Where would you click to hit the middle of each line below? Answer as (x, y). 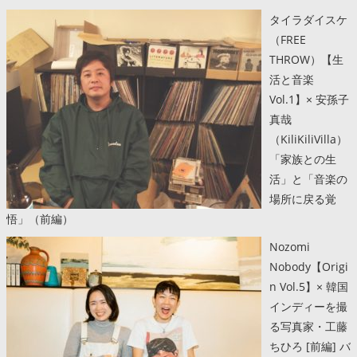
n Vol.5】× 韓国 (309, 286)
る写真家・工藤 (308, 326)
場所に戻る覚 (303, 198)
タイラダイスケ (308, 19)
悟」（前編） (40, 218)
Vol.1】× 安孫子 (309, 99)
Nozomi (290, 246)
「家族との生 (303, 159)
